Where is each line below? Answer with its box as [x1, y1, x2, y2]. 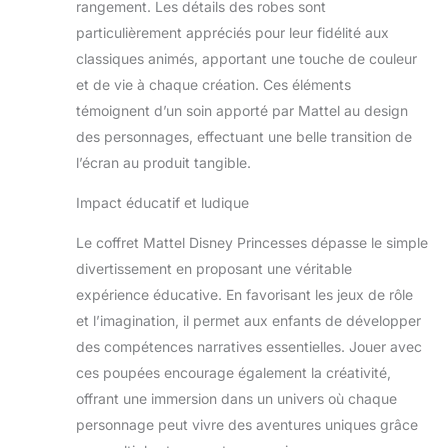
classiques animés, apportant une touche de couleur [76, 49, 417, 67]
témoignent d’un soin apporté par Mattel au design [76, 101, 408, 119]
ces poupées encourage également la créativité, [76, 363, 391, 381]
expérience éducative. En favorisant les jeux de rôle [76, 285, 413, 303]
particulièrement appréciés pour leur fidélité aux [76, 23, 389, 41]
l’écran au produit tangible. [76, 153, 251, 171]
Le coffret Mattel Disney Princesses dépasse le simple [76, 233, 428, 251]
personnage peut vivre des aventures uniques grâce [76, 415, 418, 433]
